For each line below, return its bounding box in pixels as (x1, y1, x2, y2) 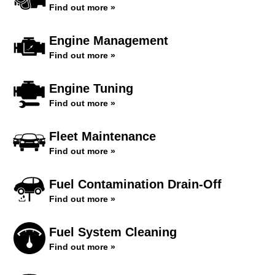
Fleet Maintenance (49, 130, 156, 143)
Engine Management (49, 34, 168, 47)
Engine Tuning (49, 82, 133, 95)
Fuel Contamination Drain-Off (49, 177, 222, 191)
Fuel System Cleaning (49, 225, 177, 239)
